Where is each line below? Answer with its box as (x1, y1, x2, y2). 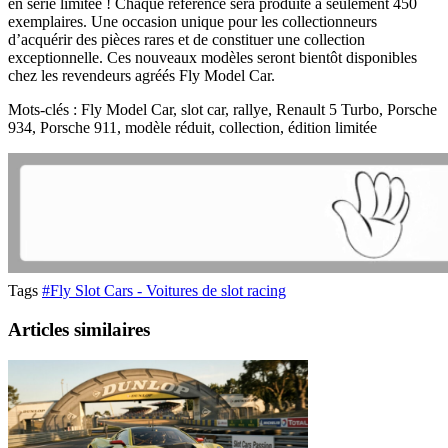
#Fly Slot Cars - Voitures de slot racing (42, 282, 286, 300)
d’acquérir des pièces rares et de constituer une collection (8, 31, 365, 49)
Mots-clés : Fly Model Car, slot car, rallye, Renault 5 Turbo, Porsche (8, 101, 437, 119)
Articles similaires (8, 318, 150, 340)
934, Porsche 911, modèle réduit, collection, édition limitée (8, 119, 377, 137)
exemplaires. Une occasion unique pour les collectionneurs (8, 13, 377, 31)
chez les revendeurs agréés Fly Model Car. (8, 67, 275, 85)
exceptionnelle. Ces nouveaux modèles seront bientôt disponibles (8, 49, 417, 67)
